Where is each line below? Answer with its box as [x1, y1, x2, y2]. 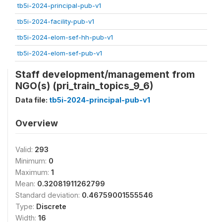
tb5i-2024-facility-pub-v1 [17, 17, 94, 25]
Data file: [15, 95, 49, 104]
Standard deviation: [15, 190, 82, 199]
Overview [15, 117, 58, 128]
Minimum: [15, 156, 49, 165]
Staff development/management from [15, 68, 195, 80]
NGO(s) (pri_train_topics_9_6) [15, 79, 153, 92]
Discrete [36, 202, 66, 211]
